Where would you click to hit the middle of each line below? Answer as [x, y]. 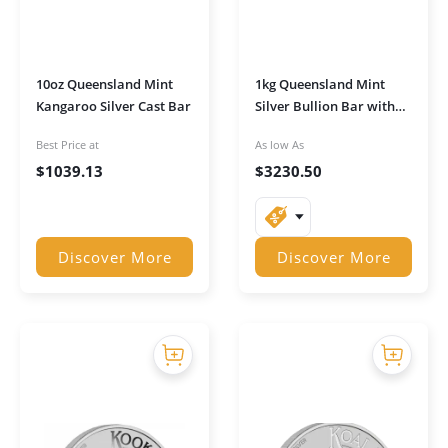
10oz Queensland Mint [104, 84]
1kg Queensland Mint [320, 84]
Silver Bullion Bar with [325, 106]
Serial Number [300, 128]
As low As [279, 144]
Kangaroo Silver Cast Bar [113, 106]
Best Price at [67, 144]
